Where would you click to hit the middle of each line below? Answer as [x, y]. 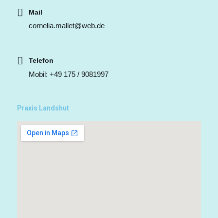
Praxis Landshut [43, 108]
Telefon [41, 60]
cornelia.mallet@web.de [66, 26]
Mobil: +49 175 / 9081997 [68, 74]
